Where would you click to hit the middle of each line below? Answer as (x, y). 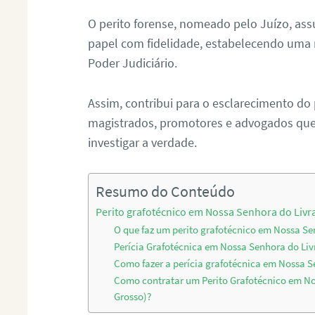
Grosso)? (133, 296)
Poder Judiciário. (133, 63)
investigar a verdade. (143, 142)
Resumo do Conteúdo (166, 191)
